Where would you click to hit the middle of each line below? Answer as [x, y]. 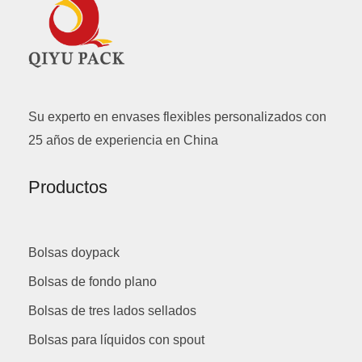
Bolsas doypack [74, 252]
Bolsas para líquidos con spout [116, 339]
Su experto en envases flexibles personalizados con [177, 117]
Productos [68, 187]
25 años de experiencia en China [123, 141]
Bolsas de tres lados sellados [112, 310]
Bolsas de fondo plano [93, 281]
